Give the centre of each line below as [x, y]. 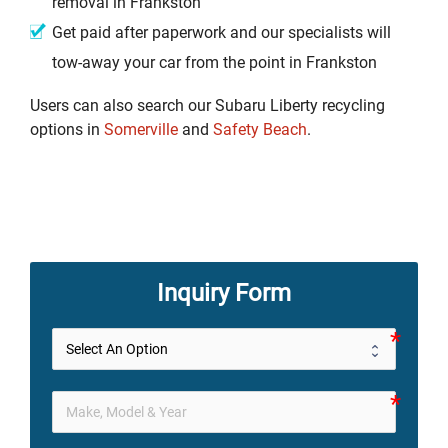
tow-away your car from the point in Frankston [214, 62]
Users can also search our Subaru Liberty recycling [207, 105]
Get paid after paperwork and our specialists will [221, 32]
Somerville [141, 129]
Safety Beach [260, 129]
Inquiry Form [224, 292]
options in [67, 129]
